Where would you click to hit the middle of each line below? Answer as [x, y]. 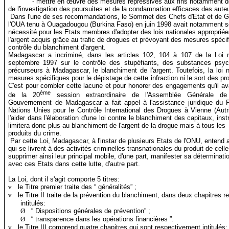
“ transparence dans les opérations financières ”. [103, 219]
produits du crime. [35, 133]
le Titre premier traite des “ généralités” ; [77, 187]
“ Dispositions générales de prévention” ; [91, 211]
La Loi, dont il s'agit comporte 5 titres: [64, 179]
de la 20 [24, 95]
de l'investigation [33, 9]
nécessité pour [30, 32]
